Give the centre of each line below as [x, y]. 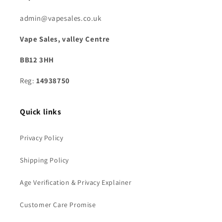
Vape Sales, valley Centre [65, 39]
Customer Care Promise [58, 204]
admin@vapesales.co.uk [61, 18]
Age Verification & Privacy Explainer [76, 182]
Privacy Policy [42, 138]
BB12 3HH [37, 59]
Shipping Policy [44, 160]
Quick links [41, 111]
